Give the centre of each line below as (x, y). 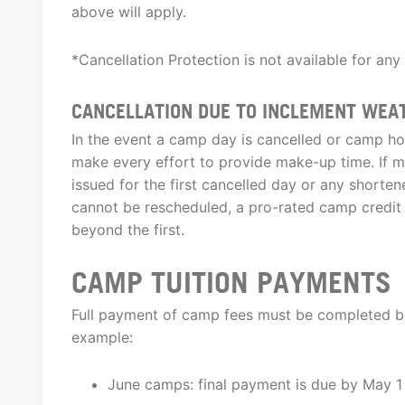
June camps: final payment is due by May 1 (255, 385)
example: (102, 338)
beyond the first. (128, 229)
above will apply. (129, 11)
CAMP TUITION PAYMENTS (231, 282)
